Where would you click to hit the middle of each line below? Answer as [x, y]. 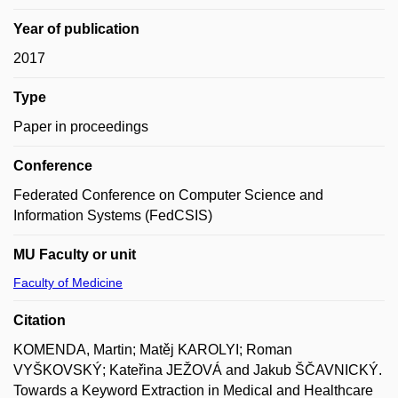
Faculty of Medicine [68, 283]
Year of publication [76, 29]
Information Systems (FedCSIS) [113, 215]
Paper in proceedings [81, 127]
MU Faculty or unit [75, 255]
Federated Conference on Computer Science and [168, 195]
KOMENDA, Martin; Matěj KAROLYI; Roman [153, 350]
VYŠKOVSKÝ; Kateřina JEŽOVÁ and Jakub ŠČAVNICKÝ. [198, 370]
